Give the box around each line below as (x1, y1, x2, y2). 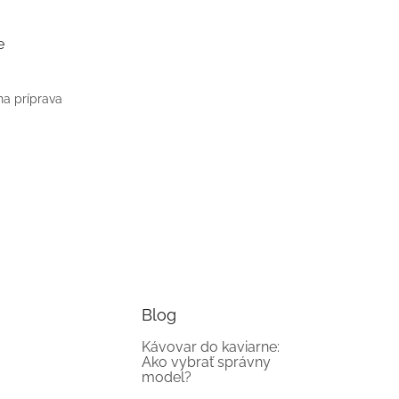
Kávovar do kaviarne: (142, 338, 281, 355)
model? (142, 368, 192, 386)
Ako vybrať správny (142, 353, 272, 370)
